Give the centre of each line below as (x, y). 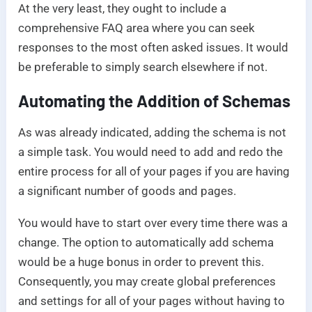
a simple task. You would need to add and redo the (151, 152)
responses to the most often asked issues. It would (154, 48)
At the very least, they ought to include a (123, 9)
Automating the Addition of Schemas (155, 101)
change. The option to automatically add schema (146, 243)
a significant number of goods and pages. (127, 191)
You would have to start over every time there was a (153, 223)
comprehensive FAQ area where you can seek (137, 28)
